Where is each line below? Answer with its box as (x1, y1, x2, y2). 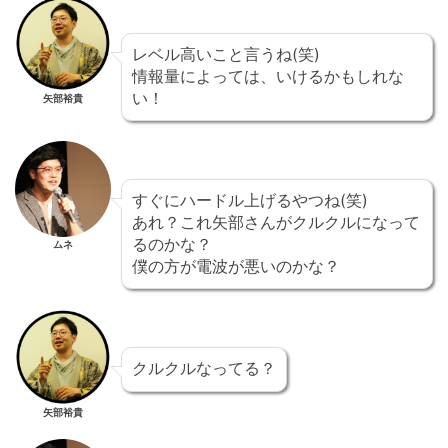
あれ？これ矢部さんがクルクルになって (132, 212, 420, 233)
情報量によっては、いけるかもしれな (132, 66, 404, 87)
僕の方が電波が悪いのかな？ (132, 256, 340, 277)
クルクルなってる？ (132, 358, 276, 379)
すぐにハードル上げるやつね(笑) (132, 190, 368, 211)
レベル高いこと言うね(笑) (132, 44, 320, 65)
